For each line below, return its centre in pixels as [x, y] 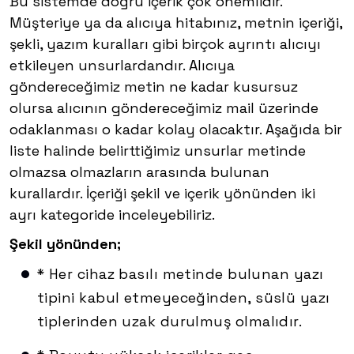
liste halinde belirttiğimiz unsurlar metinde [158, 151]
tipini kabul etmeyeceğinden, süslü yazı [184, 298]
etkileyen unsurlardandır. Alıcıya [122, 66]
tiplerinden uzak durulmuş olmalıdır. [170, 322]
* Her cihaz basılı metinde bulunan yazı [181, 274]
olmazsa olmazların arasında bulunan [139, 172]
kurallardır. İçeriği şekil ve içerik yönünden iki [162, 194]
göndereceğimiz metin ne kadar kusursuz [154, 87]
